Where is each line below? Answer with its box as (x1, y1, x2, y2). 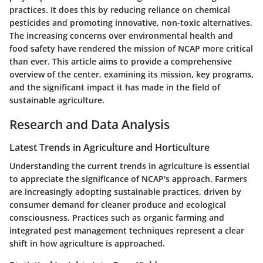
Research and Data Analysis (9, 116, 170, 133)
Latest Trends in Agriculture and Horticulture (9, 141, 210, 154)
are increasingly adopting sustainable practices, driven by (9, 186, 241, 198)
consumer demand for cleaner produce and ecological (9, 199, 226, 211)
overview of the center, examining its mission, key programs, (9, 68, 254, 80)
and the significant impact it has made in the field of (9, 81, 220, 93)
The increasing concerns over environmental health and (9, 29, 233, 41)
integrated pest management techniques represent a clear (9, 225, 244, 237)
